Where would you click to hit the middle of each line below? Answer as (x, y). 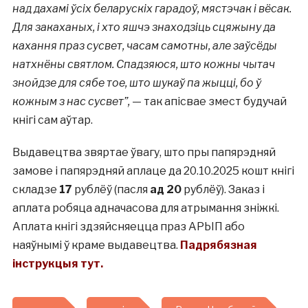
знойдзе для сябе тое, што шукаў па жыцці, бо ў (136, 83)
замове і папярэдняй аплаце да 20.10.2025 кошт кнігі (153, 171)
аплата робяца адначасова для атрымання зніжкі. (145, 208)
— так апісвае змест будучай (208, 102)
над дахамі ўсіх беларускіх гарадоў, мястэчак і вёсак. (152, 9)
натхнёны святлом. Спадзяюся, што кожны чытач (143, 65)
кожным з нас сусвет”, (71, 102)
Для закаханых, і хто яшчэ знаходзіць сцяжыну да (144, 27)
